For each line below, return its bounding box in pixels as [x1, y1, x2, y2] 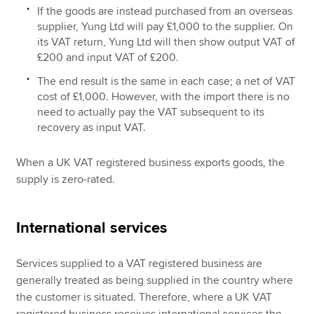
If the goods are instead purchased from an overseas [37, 4, 293, 19]
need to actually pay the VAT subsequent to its [37, 105, 265, 120]
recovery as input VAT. [37, 121, 146, 135]
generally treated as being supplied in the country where [16, 273, 294, 287]
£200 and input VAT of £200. [37, 50, 179, 65]
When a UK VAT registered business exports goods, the [16, 155, 285, 170]
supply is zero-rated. [16, 172, 116, 186]
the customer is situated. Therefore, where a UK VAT [16, 289, 273, 304]
